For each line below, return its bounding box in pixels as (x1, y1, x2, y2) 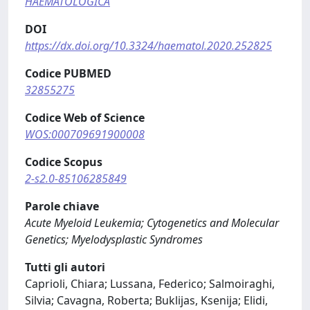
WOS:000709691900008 (25, 127, 145, 142)
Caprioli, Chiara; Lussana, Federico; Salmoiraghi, (25, 276, 275, 291)
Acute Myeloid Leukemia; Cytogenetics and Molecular (25, 215, 279, 230)
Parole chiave (25, 199, 99, 214)
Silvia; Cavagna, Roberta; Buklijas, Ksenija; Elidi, (25, 293, 268, 308)
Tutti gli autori (25, 259, 105, 275)
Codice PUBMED (25, 66, 111, 81)
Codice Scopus (25, 154, 102, 170)
